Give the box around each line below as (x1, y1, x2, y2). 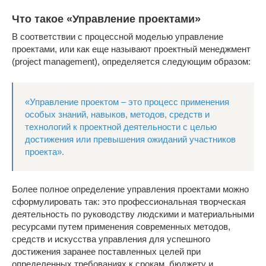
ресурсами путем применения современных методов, (12, 221, 230, 232)
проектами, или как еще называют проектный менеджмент (12, 44, 251, 55)
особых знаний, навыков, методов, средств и (25, 109, 210, 120)
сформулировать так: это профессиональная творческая (12, 197, 246, 207)
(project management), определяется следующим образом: (12, 56, 251, 67)
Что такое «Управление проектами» (12, 13, 201, 26)
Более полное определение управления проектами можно (12, 184, 249, 195)
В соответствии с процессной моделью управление (12, 31, 223, 42)
